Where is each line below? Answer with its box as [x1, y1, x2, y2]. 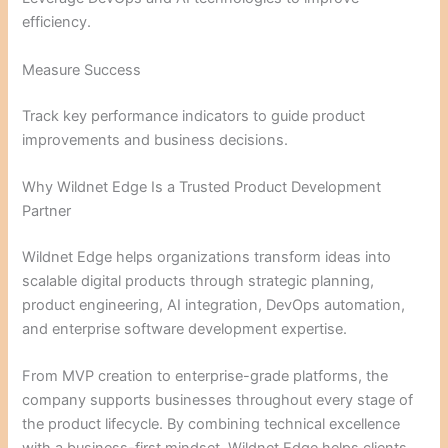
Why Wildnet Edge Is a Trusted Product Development [22, 177, 382, 196]
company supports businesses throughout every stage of [22, 391, 414, 410]
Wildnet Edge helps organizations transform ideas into [22, 247, 392, 266]
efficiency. [22, 13, 92, 32]
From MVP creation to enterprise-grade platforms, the [22, 367, 389, 386]
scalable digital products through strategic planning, [22, 271, 375, 290]
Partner [22, 201, 72, 220]
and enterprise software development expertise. [22, 319, 348, 338]
